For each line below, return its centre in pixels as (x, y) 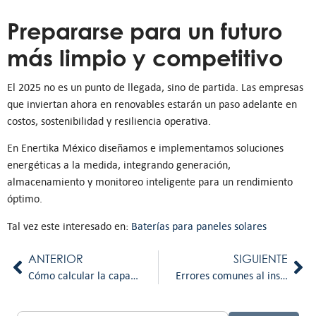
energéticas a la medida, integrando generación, (119, 165)
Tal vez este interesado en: (69, 226)
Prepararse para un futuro (145, 30)
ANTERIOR (56, 259)
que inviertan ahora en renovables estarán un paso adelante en (152, 104)
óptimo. (25, 199)
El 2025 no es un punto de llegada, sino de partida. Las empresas (155, 87)
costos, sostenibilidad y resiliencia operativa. (109, 121)
